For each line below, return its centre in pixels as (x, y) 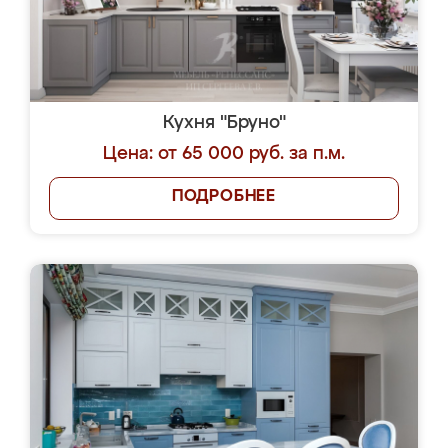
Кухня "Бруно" (224, 123)
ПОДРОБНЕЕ (224, 197)
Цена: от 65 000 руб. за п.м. (224, 154)
